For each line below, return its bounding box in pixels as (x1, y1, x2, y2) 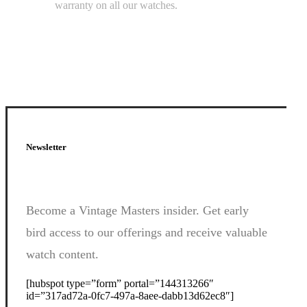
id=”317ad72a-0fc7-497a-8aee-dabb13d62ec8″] (25, 290, 234, 302)
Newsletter (25, 142, 66, 152)
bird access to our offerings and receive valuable (25, 225, 267, 240)
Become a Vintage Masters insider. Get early (25, 204, 249, 218)
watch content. (25, 247, 99, 262)
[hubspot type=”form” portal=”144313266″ (25, 278, 214, 290)
